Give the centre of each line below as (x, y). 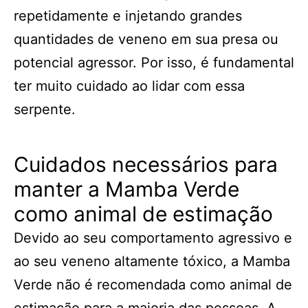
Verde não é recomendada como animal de (153, 285)
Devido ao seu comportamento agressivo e (153, 238)
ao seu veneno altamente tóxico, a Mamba (152, 261)
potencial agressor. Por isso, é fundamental (154, 63)
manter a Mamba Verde (126, 189)
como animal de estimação (143, 214)
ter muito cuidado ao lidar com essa (129, 86)
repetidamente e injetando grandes (128, 16)
